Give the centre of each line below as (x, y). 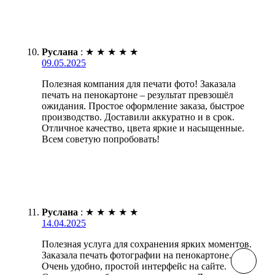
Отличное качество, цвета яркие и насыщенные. (143, 128)
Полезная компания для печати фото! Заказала (139, 83)
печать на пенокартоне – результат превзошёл (137, 95)
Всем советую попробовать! (101, 139)
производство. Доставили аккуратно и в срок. (138, 117)
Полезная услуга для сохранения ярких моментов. (147, 244)
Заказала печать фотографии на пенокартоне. (137, 255)
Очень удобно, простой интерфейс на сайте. (134, 266)
